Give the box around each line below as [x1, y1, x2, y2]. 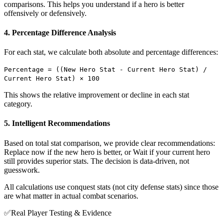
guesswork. [4, 165, 40, 174]
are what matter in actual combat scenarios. [4, 191, 138, 200]
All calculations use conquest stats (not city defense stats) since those [4, 182, 219, 191]
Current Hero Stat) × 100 [4, 75, 100, 83]
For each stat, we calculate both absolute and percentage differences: [4, 48, 218, 57]
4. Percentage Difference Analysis [4, 28, 116, 37]
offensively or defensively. [4, 8, 87, 17]
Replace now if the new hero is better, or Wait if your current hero [4, 147, 210, 156]
